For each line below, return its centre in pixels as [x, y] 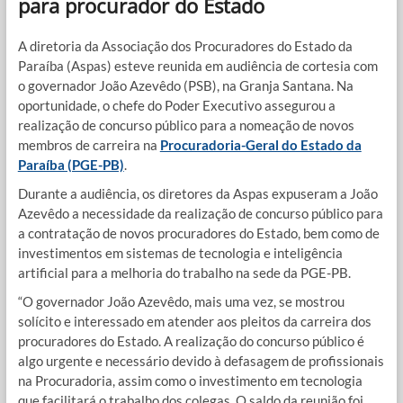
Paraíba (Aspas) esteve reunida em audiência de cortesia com [197, 65]
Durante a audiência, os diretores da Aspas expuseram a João [197, 193]
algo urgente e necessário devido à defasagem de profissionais [201, 360]
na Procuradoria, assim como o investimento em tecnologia [190, 380]
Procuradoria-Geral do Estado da [260, 144]
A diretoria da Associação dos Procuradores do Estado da [185, 45]
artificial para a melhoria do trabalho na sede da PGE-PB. [184, 272]
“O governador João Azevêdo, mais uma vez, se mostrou [181, 301]
